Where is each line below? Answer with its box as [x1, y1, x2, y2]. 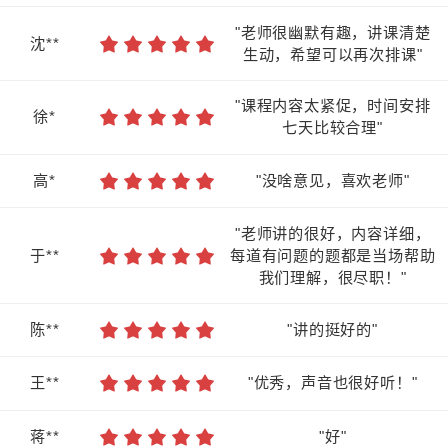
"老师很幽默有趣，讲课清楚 [234, 23, 431, 41]
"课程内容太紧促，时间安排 [234, 97, 431, 115]
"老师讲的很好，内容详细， [234, 224, 431, 242]
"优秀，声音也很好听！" [247, 374, 418, 392]
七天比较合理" [282, 119, 383, 137]
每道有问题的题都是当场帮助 [229, 246, 436, 264]
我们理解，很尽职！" [258, 268, 407, 286]
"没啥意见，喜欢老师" [255, 171, 410, 189]
